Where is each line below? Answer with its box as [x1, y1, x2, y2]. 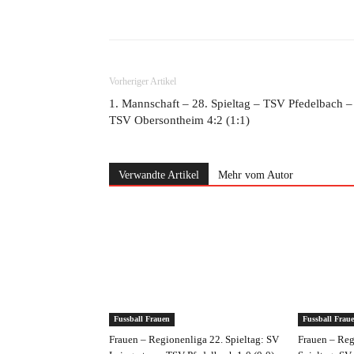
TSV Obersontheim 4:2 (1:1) [109, 114, 250, 126]
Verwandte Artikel [119, 169, 199, 181]
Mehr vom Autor [218, 169, 293, 181]
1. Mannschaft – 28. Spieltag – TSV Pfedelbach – [109, 97, 352, 110]
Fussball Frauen [114, 314, 170, 323]
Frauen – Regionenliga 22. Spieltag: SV [109, 333, 279, 345]
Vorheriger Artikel [109, 76, 176, 87]
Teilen [149, 2, 175, 13]
